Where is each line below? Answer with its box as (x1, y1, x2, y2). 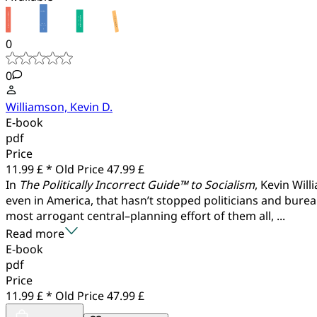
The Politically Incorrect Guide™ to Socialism (19, 176, 255, 192)
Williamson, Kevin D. (6, 98, 113, 115)
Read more (6, 225, 64, 241)
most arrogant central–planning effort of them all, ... (6, 207, 285, 224)
